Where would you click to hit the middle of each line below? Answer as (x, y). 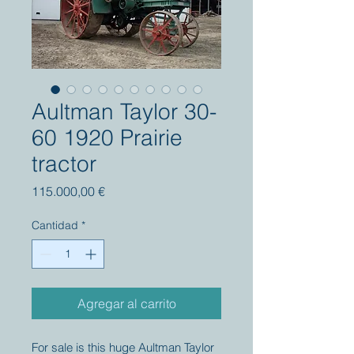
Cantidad (55, 225)
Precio (122, 190)
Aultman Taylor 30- (124, 111)
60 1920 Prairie (107, 137)
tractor (64, 164)
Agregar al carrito (126, 303)
